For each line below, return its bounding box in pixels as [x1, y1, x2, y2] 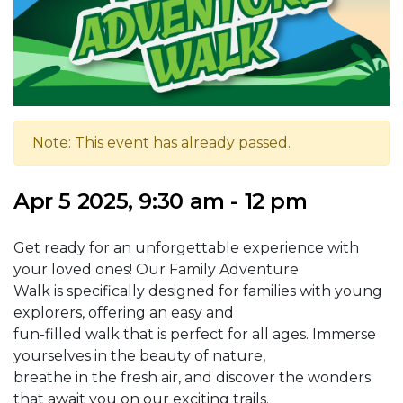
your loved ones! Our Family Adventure [13, 261, 299, 279]
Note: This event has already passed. [32, 134, 291, 152]
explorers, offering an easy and [13, 304, 234, 322]
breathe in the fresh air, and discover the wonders [13, 369, 371, 387]
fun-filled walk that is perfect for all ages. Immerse [13, 326, 376, 344]
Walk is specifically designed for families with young [13, 282, 382, 300]
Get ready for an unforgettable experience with [13, 239, 359, 257]
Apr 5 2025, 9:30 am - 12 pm [13, 188, 308, 215]
